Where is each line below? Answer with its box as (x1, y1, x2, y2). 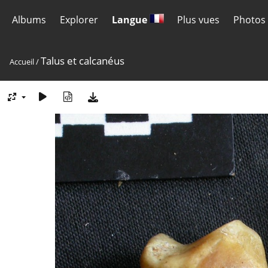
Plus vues (177, 13, 220, 26)
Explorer (59, 13, 98, 26)
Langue (111, 13, 150, 26)
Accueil (10, 56, 34, 67)
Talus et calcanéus (41, 54, 124, 68)
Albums (12, 13, 46, 26)
